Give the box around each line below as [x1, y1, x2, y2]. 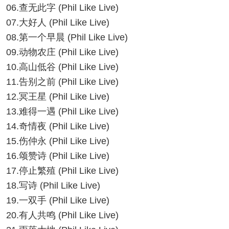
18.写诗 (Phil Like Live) [6, 180, 100, 191]
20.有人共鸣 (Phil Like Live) [6, 210, 119, 220]
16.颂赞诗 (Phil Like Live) [6, 151, 109, 161]
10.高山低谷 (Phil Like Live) [6, 62, 119, 72]
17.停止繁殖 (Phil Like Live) [6, 166, 119, 176]
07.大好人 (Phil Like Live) [6, 17, 109, 28]
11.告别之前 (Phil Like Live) [6, 77, 119, 87]
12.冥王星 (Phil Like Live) [6, 91, 109, 102]
